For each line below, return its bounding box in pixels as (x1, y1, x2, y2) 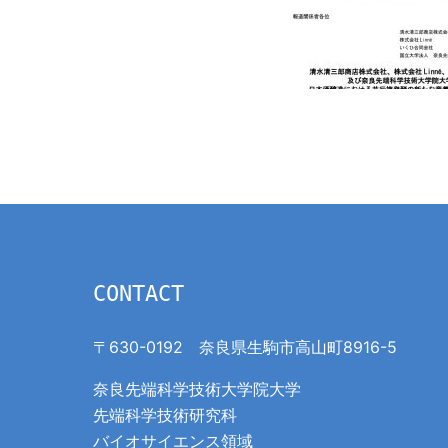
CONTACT (93, 281, 185, 307)
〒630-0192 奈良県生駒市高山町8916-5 (93, 337, 398, 358)
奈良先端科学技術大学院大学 (93, 379, 302, 400)
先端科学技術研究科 (93, 405, 238, 426)
